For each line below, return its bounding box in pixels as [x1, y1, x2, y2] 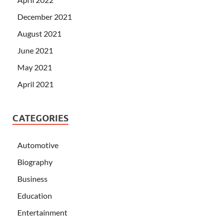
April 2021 [17, 79, 54, 89]
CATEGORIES [12, 112, 68, 123]
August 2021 [17, 28, 61, 38]
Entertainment [17, 207, 67, 217]
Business [17, 173, 48, 183]
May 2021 [17, 62, 52, 72]
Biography [17, 157, 53, 166]
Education [17, 190, 52, 200]
